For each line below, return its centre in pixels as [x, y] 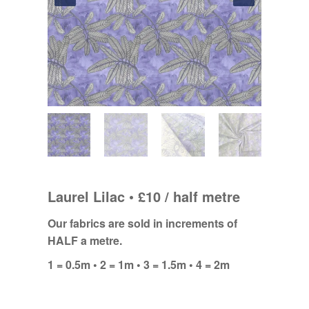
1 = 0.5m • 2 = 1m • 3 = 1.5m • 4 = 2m [138, 264]
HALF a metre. [84, 240]
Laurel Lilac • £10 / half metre [143, 196]
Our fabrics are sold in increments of [142, 223]
